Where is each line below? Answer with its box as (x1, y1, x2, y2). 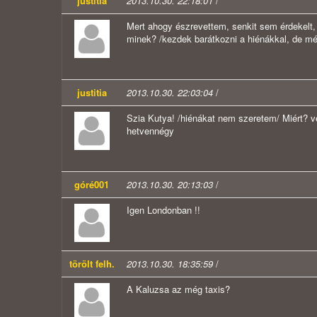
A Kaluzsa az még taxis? (127, 282, 230, 296)
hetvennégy (127, 124, 174, 138)
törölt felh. (69, 257, 115, 271)
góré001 (74, 178, 109, 192)
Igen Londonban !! (127, 203, 200, 217)
